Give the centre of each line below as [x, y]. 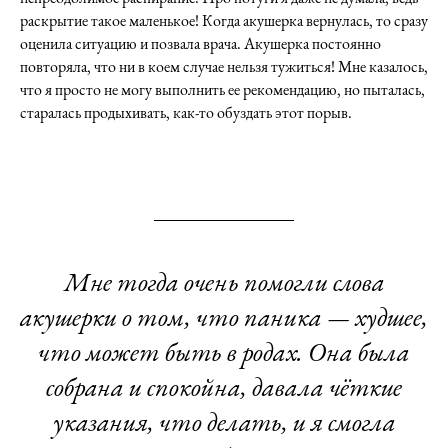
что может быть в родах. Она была [224, 352]
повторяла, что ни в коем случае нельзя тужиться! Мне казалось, [224, 66]
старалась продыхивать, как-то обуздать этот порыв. [186, 112]
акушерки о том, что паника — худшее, [224, 317]
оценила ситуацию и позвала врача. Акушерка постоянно [200, 43]
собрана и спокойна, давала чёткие [224, 387]
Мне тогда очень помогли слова [224, 282]
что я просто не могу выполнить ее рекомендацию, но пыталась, [222, 89]
